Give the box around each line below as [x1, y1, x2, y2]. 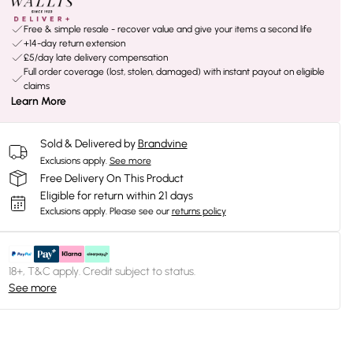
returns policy [171, 206, 226, 217]
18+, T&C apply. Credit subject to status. [8, 265, 195, 278]
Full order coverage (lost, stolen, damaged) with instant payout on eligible [23, 66, 325, 77]
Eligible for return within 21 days [39, 189, 193, 203]
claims [23, 80, 50, 91]
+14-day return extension [23, 38, 125, 49]
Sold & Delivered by [39, 137, 136, 150]
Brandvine [137, 137, 188, 150]
